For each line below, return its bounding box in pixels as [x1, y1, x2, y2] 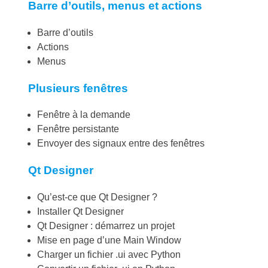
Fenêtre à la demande [37, 109, 130, 120]
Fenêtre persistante [37, 124, 119, 135]
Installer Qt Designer [37, 206, 124, 217]
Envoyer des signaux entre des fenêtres [37, 138, 205, 149]
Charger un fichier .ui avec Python [37, 249, 181, 260]
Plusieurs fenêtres [28, 81, 128, 95]
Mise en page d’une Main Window [37, 234, 181, 245]
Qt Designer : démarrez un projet [37, 220, 175, 231]
